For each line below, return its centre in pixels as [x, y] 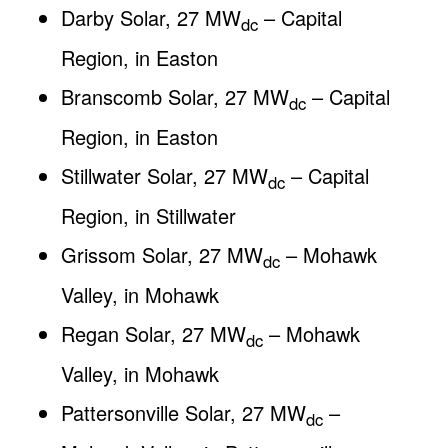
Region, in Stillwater [148, 216]
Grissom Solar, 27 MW [161, 255]
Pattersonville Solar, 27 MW [183, 413]
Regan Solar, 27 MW [153, 334]
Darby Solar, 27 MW [150, 18]
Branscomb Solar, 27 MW [174, 97]
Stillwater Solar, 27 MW [164, 176]
